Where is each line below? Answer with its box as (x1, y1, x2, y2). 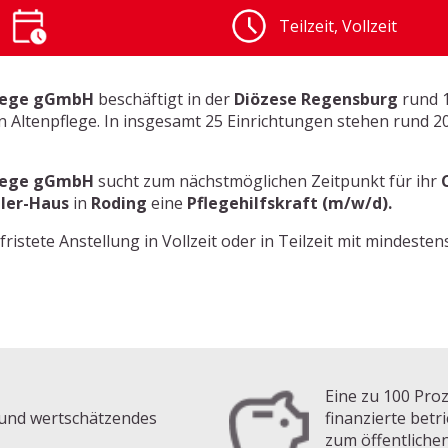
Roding (91, 191, 148, 214)
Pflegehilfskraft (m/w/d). (187, 191, 393, 214)
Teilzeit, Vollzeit (279, 14, 397, 37)
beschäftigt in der (94, 87, 235, 110)
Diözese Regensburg (234, 87, 399, 110)
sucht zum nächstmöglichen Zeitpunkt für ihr (94, 169, 442, 192)
